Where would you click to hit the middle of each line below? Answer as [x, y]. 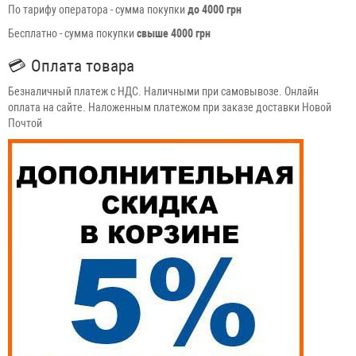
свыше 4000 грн [175, 34]
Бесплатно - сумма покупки [72, 34]
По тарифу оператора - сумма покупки [98, 10]
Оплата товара [83, 66]
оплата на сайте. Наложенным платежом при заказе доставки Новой [170, 108]
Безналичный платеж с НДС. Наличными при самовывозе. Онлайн [163, 92]
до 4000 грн [215, 10]
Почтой [25, 124]
